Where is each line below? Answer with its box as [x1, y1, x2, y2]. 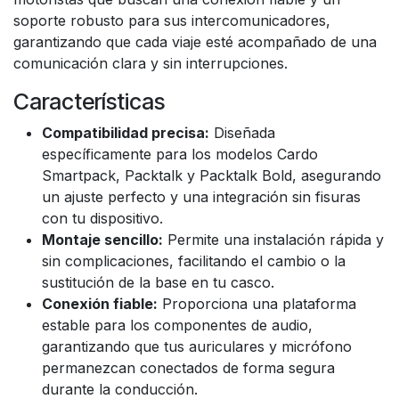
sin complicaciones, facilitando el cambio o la [42, 251, 346, 270]
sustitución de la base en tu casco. [42, 273, 274, 291]
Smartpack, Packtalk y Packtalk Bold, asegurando [42, 166, 381, 184]
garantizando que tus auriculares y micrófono [42, 337, 352, 355]
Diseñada [209, 123, 275, 142]
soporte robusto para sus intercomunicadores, [13, 11, 330, 29]
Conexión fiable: [42, 294, 158, 313]
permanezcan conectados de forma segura [42, 358, 335, 377]
